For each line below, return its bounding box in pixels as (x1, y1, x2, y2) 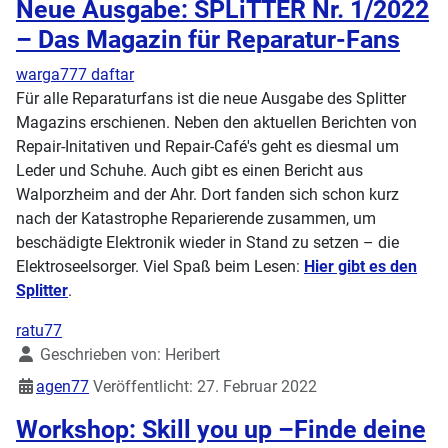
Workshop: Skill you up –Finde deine (16, 415, 426, 445)
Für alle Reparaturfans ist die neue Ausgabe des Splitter (16, 89, 406, 109)
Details (15, 344, 64, 364)
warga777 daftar (16, 65, 134, 85)
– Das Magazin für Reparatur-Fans (16, 25, 400, 55)
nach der (16, 209, 81, 229)
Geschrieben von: (36, 345, 165, 365)
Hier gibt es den (304, 257, 417, 277)
